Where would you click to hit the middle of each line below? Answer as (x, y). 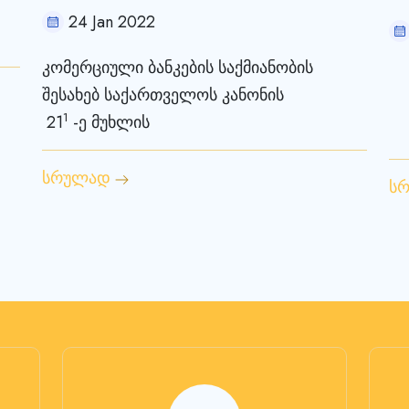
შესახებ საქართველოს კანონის (163, 94)
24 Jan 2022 (112, 21)
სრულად (76, 178)
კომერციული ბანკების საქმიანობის (178, 67)
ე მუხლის (114, 122)
